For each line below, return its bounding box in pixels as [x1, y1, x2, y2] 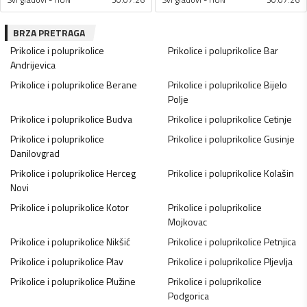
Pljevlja [263, 254, 293, 269]
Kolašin [263, 166, 294, 181]
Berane [106, 77, 137, 93]
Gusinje [263, 132, 295, 147]
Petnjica [263, 234, 296, 249]
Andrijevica [10, 58, 56, 73]
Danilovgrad [10, 146, 60, 161]
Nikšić [106, 234, 130, 249]
